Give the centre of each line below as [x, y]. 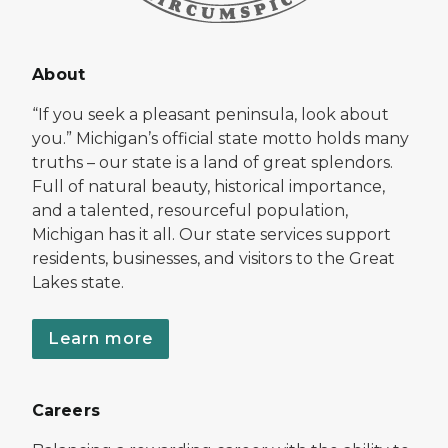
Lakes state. [78, 282]
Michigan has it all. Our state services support [211, 234]
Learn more [100, 338]
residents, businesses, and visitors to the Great [213, 258]
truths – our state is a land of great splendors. [212, 162]
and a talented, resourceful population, [190, 210]
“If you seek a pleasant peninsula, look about [210, 114]
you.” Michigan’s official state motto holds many [220, 138]
